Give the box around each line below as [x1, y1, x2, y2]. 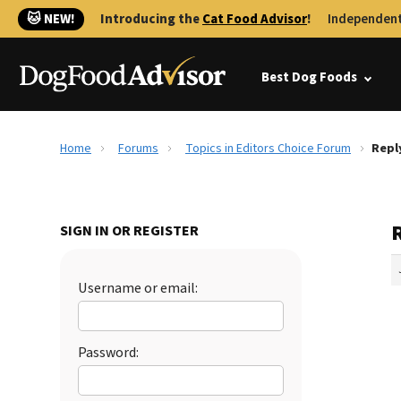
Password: [78, 343, 139, 363]
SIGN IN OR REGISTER [60, 221, 199, 241]
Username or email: [78, 278, 198, 298]
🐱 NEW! [27, 10, 75, 29]
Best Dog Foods [261, 68, 357, 87]
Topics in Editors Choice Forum [185, 140, 351, 158]
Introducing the [100, 10, 202, 29]
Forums [118, 140, 158, 158]
